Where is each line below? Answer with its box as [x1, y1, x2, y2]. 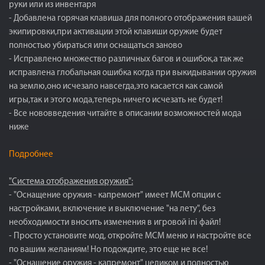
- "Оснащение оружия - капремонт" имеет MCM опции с [9, 191, 221, 200]
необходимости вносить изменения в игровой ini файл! [9, 218, 221, 227]
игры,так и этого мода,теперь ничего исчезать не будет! [9, 96, 222, 105]
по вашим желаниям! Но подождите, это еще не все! [9, 245, 208, 254]
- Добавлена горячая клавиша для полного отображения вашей [9, 14, 252, 23]
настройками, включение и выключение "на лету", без [9, 205, 215, 214]
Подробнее [9, 150, 53, 159]
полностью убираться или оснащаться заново [9, 41, 182, 50]
